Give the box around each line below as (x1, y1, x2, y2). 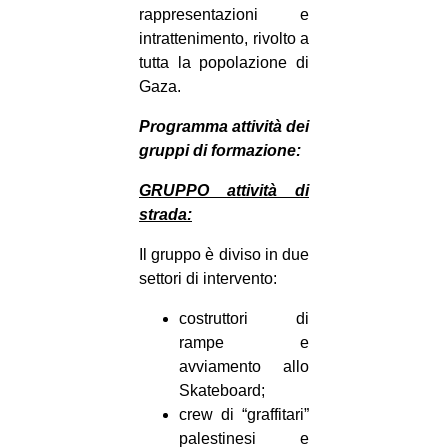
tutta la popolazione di (139, 54, 309, 72)
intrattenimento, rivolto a (139, 30, 309, 48)
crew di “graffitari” (179, 406, 309, 424)
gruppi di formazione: (139, 142, 301, 160)
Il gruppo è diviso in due (139, 246, 309, 264)
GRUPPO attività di (139, 182, 309, 200)
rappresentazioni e (139, 6, 309, 24)
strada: (139, 206, 192, 224)
